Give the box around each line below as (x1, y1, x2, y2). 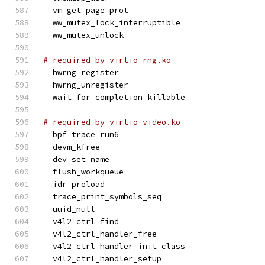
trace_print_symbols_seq (43, 192, 161, 202)
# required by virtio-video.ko (43, 117, 180, 127)
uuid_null (43, 204, 95, 214)
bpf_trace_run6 (43, 130, 119, 140)
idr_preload (43, 179, 105, 189)
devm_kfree (43, 142, 100, 152)
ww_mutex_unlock (43, 30, 124, 40)
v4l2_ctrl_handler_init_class (43, 241, 185, 251)
